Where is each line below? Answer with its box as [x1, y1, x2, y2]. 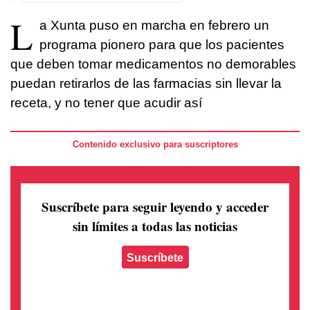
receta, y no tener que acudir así [10, 95, 202, 110]
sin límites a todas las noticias [73, 217, 237, 236]
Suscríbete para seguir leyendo [42, 197, 216, 217]
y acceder [216, 197, 268, 217]
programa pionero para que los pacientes [39, 37, 284, 52]
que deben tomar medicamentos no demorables [10, 56, 296, 71]
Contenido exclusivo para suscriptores [72, 138, 238, 149]
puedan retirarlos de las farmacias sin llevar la [10, 75, 282, 91]
